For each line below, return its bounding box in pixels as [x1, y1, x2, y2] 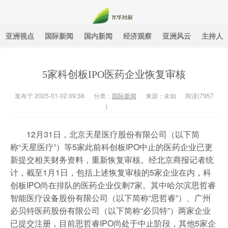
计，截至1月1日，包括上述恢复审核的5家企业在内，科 [10, 166, 211, 178]
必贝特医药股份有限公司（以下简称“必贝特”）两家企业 [10, 205, 211, 216]
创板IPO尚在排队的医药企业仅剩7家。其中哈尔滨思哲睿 [10, 179, 216, 191]
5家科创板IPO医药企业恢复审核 [42, 69, 186, 80]
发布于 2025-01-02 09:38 [14, 91, 84, 100]
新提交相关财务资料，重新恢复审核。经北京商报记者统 [10, 154, 214, 165]
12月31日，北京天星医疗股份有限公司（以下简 [26, 128, 199, 140]
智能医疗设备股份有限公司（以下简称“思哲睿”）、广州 [10, 192, 211, 204]
